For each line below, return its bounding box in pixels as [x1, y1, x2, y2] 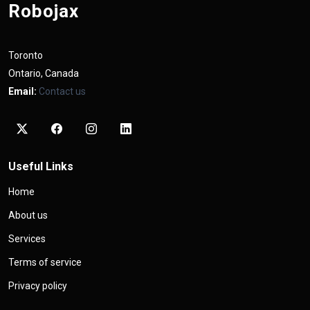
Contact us [39, 85, 86, 97]
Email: [8, 85, 37, 97]
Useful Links [8, 159, 73, 173]
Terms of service [8, 256, 82, 268]
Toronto [8, 49, 43, 61]
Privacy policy [8, 280, 67, 291]
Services [8, 232, 46, 244]
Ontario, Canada [8, 67, 79, 79]
